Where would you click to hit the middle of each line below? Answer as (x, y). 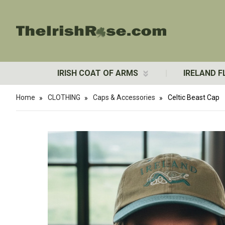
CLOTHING (64, 97)
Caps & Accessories (124, 97)
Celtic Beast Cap (194, 97)
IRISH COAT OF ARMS (99, 73)
